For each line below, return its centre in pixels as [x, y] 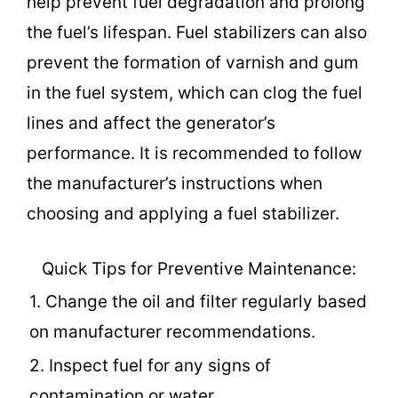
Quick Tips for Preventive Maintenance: [199, 269]
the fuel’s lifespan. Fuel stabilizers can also [197, 32]
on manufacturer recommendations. [172, 332]
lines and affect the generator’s [151, 123]
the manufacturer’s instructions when [175, 183]
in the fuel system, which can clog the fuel [195, 92]
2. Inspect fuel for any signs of [150, 366]
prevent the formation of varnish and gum [193, 62]
